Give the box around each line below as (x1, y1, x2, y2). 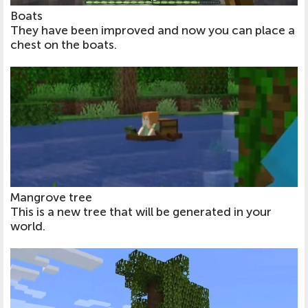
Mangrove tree (10, 190, 92, 205)
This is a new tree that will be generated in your (10, 204, 272, 219)
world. (10, 219, 45, 234)
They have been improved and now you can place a (10, 23, 295, 38)
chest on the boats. (10, 37, 117, 52)
